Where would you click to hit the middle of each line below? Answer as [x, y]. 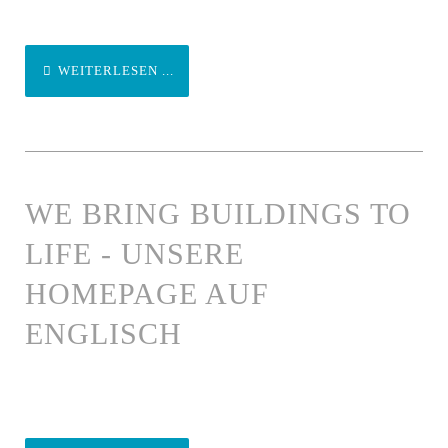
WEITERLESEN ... [114, 71]
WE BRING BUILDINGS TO [218, 214]
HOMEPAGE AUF [147, 294]
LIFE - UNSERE [134, 254]
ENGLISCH [103, 334]
